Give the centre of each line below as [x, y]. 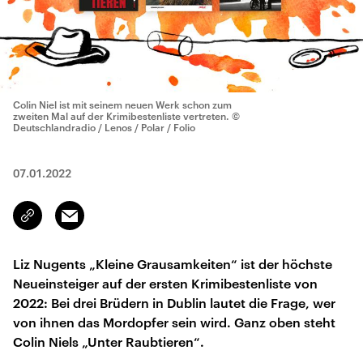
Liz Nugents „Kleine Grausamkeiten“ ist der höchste [173, 264]
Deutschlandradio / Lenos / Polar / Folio [104, 127]
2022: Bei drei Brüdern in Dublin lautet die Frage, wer [174, 303]
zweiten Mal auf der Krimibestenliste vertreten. [121, 116]
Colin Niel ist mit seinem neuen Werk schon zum [122, 105]
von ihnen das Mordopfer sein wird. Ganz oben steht [174, 322]
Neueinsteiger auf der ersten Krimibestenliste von [165, 283]
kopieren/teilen [66, 223]
